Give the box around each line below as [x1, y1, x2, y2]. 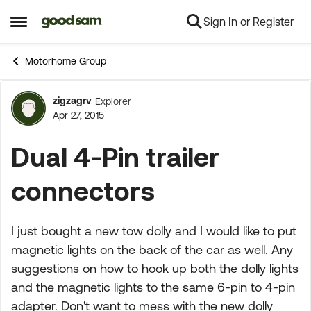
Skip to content [51, 16, 126, 28]
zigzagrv [53, 95, 92, 106]
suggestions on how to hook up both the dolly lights [11, 261, 299, 276]
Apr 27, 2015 [53, 110, 104, 121]
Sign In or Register [203, 15, 294, 28]
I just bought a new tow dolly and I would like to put [11, 224, 296, 238]
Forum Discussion [2, 98, 263, 134]
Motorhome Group [25, 56, 106, 67]
